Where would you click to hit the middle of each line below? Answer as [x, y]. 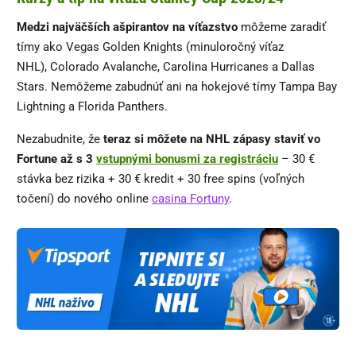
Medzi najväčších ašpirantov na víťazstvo [127, 27]
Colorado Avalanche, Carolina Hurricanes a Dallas [182, 66]
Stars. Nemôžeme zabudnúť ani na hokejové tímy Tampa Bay [177, 86]
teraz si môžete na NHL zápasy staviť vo [210, 139]
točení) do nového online [84, 198]
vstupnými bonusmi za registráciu [187, 159]
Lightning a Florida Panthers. [95, 106]
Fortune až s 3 [56, 159]
